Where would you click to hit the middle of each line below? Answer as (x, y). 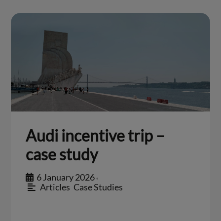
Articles (55, 187)
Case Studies (98, 187)
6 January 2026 (66, 177)
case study (62, 154)
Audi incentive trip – (95, 135)
